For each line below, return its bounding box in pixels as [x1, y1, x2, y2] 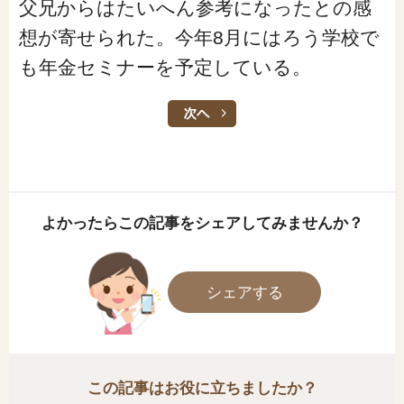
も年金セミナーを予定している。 [18, 57, 311, 78]
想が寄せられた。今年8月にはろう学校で [18, 27, 380, 49]
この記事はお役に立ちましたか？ [87, 380, 317, 398]
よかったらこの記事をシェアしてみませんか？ [41, 215, 363, 233]
